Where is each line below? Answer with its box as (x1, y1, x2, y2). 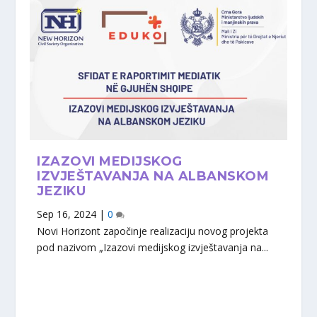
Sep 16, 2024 (37, 207, 97, 221)
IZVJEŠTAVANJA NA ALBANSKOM (37, 168, 270, 184)
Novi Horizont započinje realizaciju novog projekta (37, 224, 269, 238)
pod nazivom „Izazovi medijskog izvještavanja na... (37, 240, 269, 254)
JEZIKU (37, 183, 86, 199)
